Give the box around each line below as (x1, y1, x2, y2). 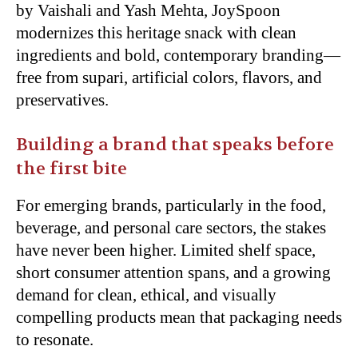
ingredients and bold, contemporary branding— (16, 46, 340, 65)
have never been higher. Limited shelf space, (16, 241, 316, 260)
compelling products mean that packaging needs (16, 308, 342, 327)
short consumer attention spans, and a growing (16, 263, 331, 282)
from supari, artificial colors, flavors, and (46, 68, 322, 87)
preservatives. (16, 90, 109, 109)
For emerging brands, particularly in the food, (16, 196, 326, 215)
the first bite (16, 157, 127, 180)
